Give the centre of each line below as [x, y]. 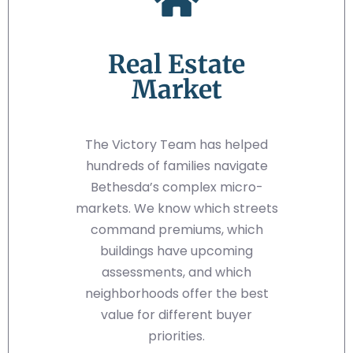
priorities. [176, 336]
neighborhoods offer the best [176, 294]
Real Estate [176, 65]
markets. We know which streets [176, 209]
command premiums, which [176, 230]
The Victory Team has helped [176, 145]
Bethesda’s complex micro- [176, 188]
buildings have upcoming [176, 251]
